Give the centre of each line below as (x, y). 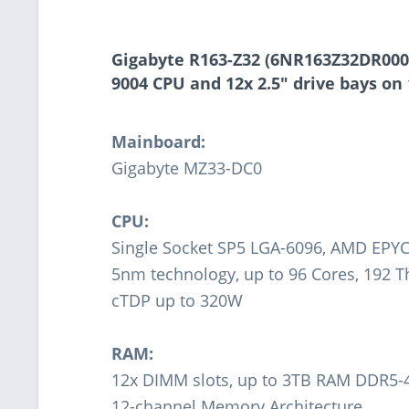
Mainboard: (158, 141)
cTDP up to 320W (177, 300)
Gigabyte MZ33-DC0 (187, 168)
